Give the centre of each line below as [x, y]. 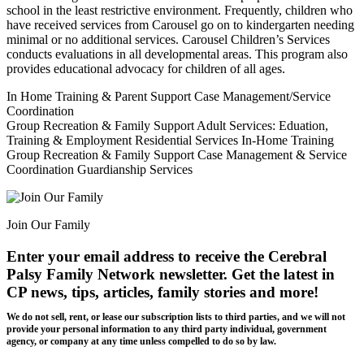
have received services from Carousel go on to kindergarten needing [180, 25]
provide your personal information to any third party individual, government [167, 329]
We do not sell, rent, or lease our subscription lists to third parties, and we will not [176, 317]
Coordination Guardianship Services [100, 170]
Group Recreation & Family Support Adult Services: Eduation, [167, 126]
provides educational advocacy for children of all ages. [146, 69]
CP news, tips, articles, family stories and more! [162, 292]
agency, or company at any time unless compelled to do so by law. [141, 342]
